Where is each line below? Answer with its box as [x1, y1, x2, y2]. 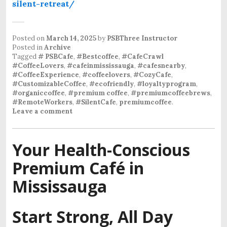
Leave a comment [12, 107, 72, 116]
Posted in [12, 43, 44, 52]
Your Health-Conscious [12, 139, 190, 161]
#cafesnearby [137, 61, 185, 70]
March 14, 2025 [46, 34, 96, 43]
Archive [44, 43, 71, 52]
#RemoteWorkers [12, 98, 72, 107]
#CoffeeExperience [12, 70, 79, 80]
